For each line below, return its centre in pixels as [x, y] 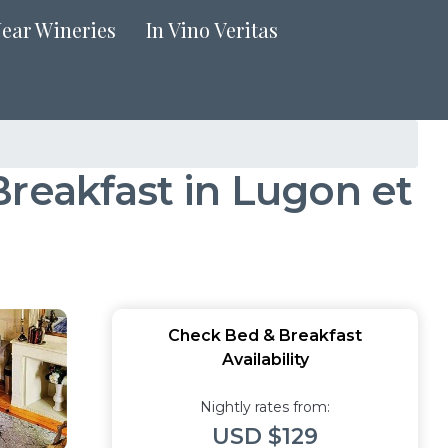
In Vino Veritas [212, 29]
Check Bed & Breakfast [265, 335]
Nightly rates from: [265, 407]
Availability [265, 359]
